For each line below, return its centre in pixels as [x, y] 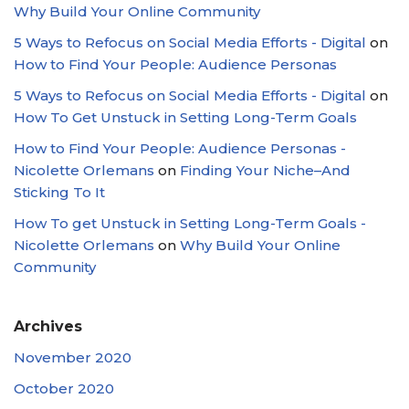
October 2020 [64, 388]
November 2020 [73, 357]
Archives [48, 326]
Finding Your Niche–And [265, 170]
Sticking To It [59, 192]
